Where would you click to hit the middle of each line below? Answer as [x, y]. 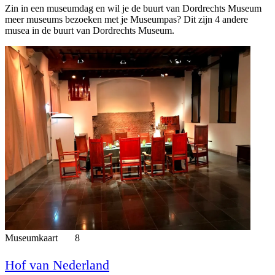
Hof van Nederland [57, 265]
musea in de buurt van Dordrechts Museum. [90, 30]
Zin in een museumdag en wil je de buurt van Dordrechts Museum [133, 8]
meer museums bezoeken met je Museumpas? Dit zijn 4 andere [126, 19]
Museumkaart [33, 238]
